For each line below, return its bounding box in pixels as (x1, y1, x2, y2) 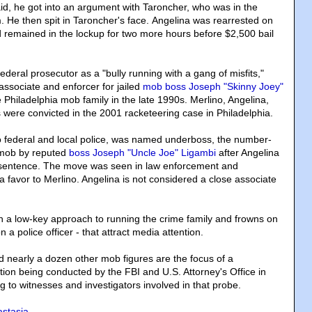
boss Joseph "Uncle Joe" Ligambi (69, 147, 216, 159)
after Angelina (216, 147, 279, 159)
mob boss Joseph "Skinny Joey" (143, 81, 283, 93)
